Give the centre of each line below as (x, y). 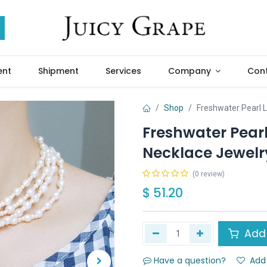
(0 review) (209, 174)
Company (189, 71)
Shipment (59, 71)
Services (123, 71)
